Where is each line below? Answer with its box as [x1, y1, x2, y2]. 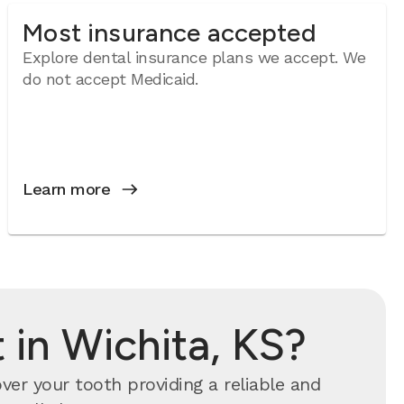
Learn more [23, 179, 111, 198]
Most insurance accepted [23, 17, 317, 48]
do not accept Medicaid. [23, 69, 198, 88]
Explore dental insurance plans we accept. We [23, 48, 366, 67]
